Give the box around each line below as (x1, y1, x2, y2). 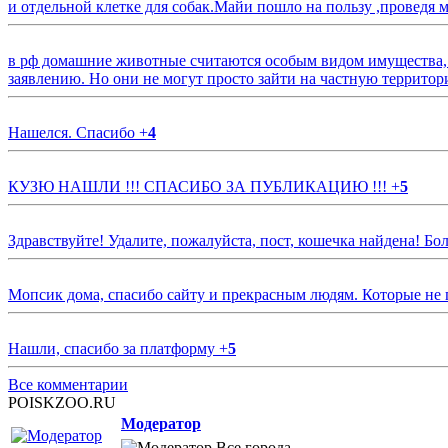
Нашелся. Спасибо (8, 124, 139, 142)
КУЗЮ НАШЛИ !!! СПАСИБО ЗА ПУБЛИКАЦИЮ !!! (8, 178, 391, 196)
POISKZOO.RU (8, 394, 116, 412)
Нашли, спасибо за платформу (8, 340, 219, 358)
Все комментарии (8, 376, 128, 394)
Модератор (121, 415, 201, 433)
